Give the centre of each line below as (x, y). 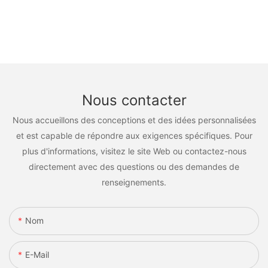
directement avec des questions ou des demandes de (134, 167)
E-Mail (37, 254)
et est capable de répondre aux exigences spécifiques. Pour (134, 136)
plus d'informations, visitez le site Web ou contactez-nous (134, 151)
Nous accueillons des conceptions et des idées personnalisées (134, 120)
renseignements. (134, 182)
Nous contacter (134, 100)
